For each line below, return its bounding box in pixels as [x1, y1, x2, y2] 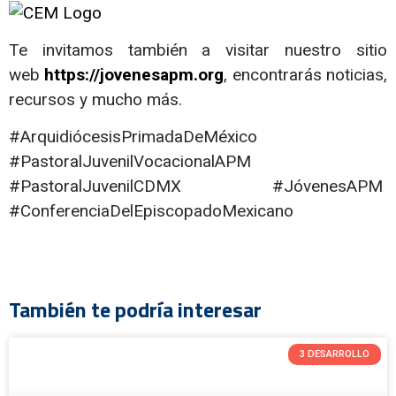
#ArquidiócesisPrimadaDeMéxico [9, 126, 257, 148]
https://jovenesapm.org [44, 64, 225, 85]
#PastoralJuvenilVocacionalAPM [9, 151, 255, 172]
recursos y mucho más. [9, 88, 182, 110]
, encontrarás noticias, [224, 64, 388, 85]
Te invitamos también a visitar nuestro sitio [9, 39, 387, 60]
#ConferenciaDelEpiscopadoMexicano [9, 201, 293, 222]
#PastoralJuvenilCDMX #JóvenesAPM [9, 176, 387, 197]
